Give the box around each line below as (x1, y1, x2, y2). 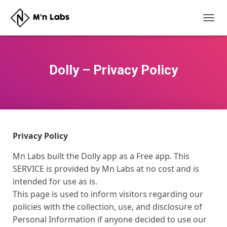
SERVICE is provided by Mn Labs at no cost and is (13, 163, 199, 174)
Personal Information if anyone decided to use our (13, 214, 207, 225)
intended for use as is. (13, 176, 97, 187)
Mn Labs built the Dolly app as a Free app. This (13, 150, 190, 162)
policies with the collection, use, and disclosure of (13, 201, 202, 212)
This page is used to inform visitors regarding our (13, 188, 203, 200)
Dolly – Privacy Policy (49, 62, 178, 78)
